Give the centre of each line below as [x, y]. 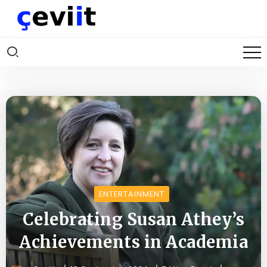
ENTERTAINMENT [131, 194]
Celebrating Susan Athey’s [133, 220]
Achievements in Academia [133, 242]
